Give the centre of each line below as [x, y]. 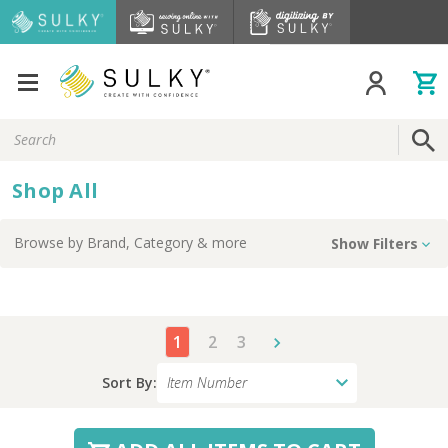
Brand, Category [140, 242]
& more [220, 242]
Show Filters [374, 243]
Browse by [50, 242]
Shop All [55, 190]
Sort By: [129, 383]
